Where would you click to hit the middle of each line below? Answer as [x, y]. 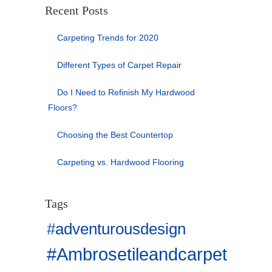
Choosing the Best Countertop [115, 135]
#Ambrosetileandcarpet [137, 254]
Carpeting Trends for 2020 [108, 38]
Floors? [63, 107]
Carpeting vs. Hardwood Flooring [121, 162]
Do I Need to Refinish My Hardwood [126, 92]
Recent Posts [76, 10]
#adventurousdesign [116, 229]
